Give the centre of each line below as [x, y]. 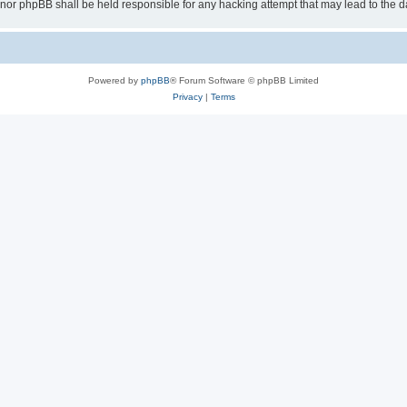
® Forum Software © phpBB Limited [244, 80]
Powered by [114, 80]
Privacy [187, 97]
